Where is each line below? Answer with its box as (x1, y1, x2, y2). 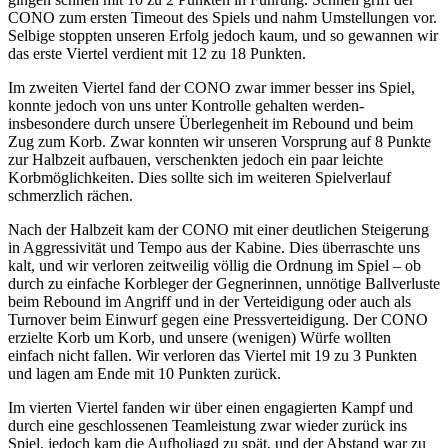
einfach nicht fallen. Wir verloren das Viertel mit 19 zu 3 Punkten (8, 346, 417, 364)
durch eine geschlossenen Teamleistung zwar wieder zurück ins (8, 416, 407, 434)
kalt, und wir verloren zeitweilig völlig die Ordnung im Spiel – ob (8, 256, 421, 274)
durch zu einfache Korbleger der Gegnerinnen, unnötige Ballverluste (8, 274, 440, 292)
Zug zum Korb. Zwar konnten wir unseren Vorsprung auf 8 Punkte (8, 132, 431, 150)
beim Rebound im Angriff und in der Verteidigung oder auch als (8, 292, 411, 310)
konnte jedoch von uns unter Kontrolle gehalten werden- (8, 96, 364, 114)
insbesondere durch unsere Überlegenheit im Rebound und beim (8, 114, 413, 132)
